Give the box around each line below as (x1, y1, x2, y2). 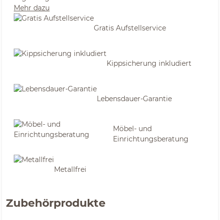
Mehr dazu (14, 3, 50, 12)
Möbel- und (113, 124, 152, 133)
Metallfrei (54, 165, 86, 174)
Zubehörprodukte (6, 196, 106, 209)
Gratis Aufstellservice (94, 23, 166, 32)
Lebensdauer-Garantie (97, 94, 172, 103)
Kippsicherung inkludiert (107, 58, 192, 68)
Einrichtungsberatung (113, 135, 189, 143)
